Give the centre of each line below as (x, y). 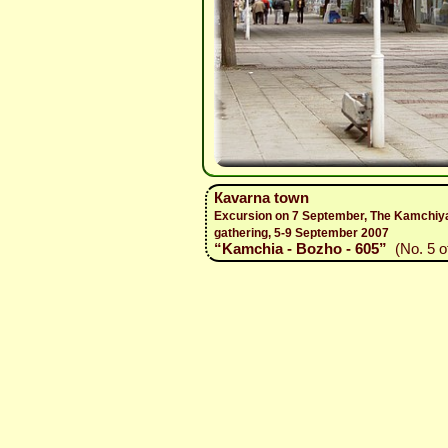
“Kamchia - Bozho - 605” (300, 248)
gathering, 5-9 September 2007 (301, 233)
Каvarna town (261, 197)
